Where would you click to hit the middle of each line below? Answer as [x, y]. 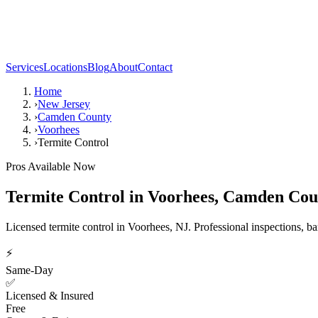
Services [24, 67]
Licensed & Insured [50, 295]
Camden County [75, 117]
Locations [65, 67]
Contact [155, 67]
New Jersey [64, 104]
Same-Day [29, 270]
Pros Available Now [51, 166]
